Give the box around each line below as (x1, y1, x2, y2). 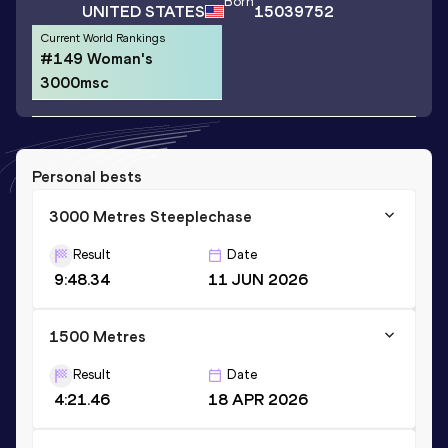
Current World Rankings (40, 30, 165, 45)
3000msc (40, 72, 109, 92)
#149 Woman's (40, 48, 153, 68)
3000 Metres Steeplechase (49, 206, 252, 226)
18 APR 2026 (207, 389, 308, 409)
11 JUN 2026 (207, 269, 308, 289)
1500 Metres (49, 326, 146, 346)
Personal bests (32, 166, 142, 186)
